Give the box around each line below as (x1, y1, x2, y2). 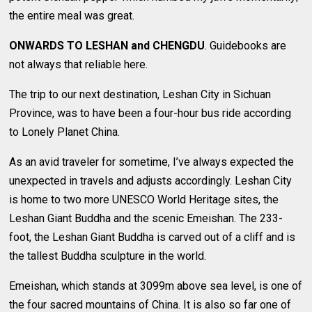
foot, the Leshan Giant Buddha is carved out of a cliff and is (9, 230, 296, 244)
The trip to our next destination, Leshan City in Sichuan (9, 87, 272, 101)
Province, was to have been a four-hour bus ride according (9, 106, 292, 120)
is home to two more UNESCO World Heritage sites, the (9, 192, 279, 206)
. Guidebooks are (205, 38, 287, 52)
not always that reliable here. (9, 57, 148, 71)
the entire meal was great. (9, 8, 135, 22)
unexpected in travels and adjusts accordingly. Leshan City (9, 173, 292, 187)
